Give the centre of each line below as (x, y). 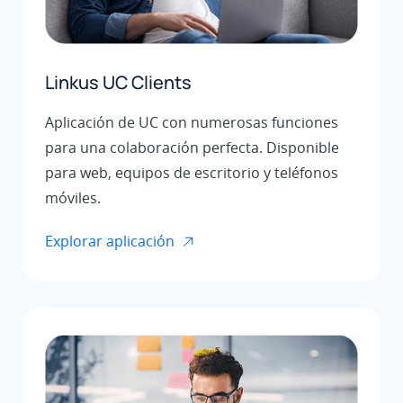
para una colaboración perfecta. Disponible (192, 148)
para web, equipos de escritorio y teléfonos (192, 173)
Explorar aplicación (110, 242)
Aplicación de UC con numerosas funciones (192, 123)
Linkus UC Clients (118, 83)
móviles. (73, 198)
